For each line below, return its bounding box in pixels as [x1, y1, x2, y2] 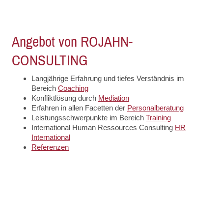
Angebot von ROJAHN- [12, 33, 133, 50]
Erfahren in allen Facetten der [31, 103, 127, 112]
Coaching [58, 83, 88, 92]
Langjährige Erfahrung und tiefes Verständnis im [31, 74, 184, 82]
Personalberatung [127, 103, 184, 112]
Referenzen [31, 142, 69, 151]
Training [146, 113, 171, 122]
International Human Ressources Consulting [31, 123, 175, 132]
